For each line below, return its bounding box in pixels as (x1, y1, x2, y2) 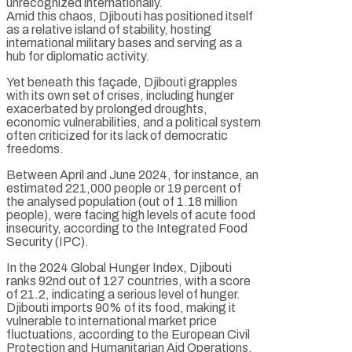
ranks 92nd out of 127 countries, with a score (6, 273, 251, 288)
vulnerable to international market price (6, 313, 217, 328)
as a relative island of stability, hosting (6, 22, 211, 36)
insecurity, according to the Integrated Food (6, 221, 247, 235)
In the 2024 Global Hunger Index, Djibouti (6, 260, 232, 274)
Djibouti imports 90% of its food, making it (6, 300, 236, 314)
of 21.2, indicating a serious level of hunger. (6, 287, 240, 301)
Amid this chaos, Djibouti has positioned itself (6, 9, 253, 23)
